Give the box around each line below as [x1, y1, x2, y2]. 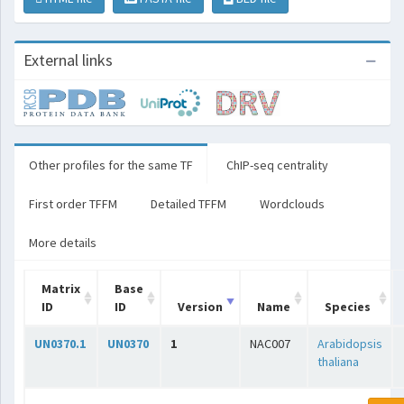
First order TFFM [29, 196, 117, 212]
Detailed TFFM [151, 196, 226, 212]
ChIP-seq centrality [226, 157, 328, 173]
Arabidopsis [317, 335, 382, 352]
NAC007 [250, 335, 290, 352]
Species [325, 298, 371, 315]
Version [178, 298, 223, 315]
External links [23, 50, 113, 70]
